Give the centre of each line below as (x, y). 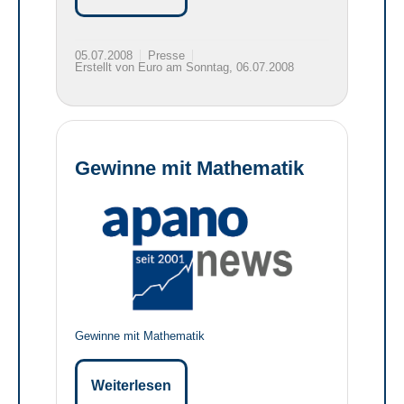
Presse (166, 55)
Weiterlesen (131, 386)
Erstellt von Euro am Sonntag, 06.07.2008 (184, 67)
